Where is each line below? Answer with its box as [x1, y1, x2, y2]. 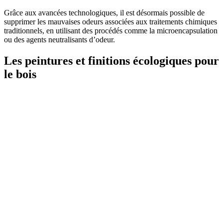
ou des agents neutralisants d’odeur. [4, 35, 115, 44]
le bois [4, 67, 36, 81]
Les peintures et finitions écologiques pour [4, 54, 219, 67]
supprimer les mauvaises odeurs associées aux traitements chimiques [4, 17, 217, 26]
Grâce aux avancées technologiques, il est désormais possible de [4, 8, 205, 17]
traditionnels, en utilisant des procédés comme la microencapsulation [4, 26, 218, 35]
